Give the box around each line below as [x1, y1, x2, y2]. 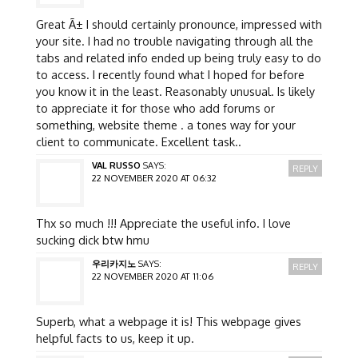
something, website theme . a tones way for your [35, 117, 296, 132]
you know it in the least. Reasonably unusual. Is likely [35, 83, 315, 98]
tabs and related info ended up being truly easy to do [35, 50, 321, 65]
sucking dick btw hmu [35, 232, 149, 247]
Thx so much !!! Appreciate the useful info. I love [35, 215, 291, 230]
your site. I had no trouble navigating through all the [35, 33, 313, 48]
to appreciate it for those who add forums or [35, 100, 275, 115]
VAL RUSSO [91, 158, 141, 171]
